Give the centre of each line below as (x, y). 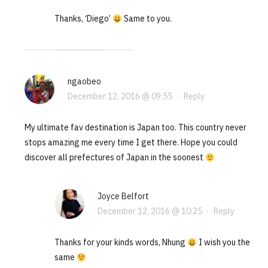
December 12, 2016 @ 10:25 (150, 211)
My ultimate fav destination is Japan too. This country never (135, 128)
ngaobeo (84, 82)
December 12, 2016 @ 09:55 (120, 97)
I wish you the (223, 243)
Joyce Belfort (123, 197)
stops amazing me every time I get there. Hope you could (131, 143)
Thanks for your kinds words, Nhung (121, 243)
